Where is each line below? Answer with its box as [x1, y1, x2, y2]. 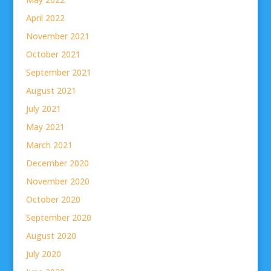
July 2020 [25, 247, 61, 260]
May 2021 [25, 120, 65, 132]
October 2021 [25, 48, 80, 60]
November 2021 [25, 30, 90, 42]
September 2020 [25, 211, 91, 223]
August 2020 [25, 229, 76, 241]
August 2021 [25, 84, 76, 96]
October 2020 [25, 193, 80, 205]
